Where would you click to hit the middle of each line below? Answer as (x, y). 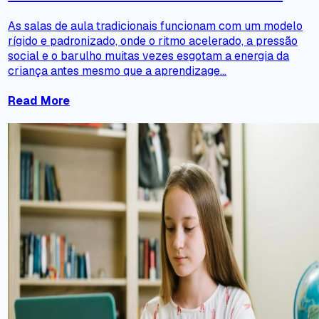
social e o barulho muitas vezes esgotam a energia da (149, 56)
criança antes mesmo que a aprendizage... (117, 70)
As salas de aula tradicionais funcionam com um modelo (156, 26)
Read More (39, 101)
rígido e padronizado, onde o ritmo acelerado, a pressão (153, 41)
